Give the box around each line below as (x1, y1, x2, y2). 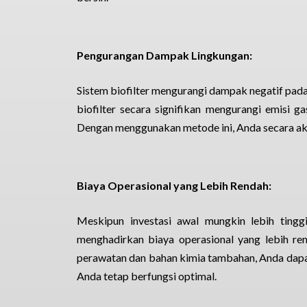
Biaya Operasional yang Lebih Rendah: (77, 179, 271, 192)
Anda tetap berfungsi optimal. (77, 269, 217, 282)
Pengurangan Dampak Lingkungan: (77, 49, 252, 62)
